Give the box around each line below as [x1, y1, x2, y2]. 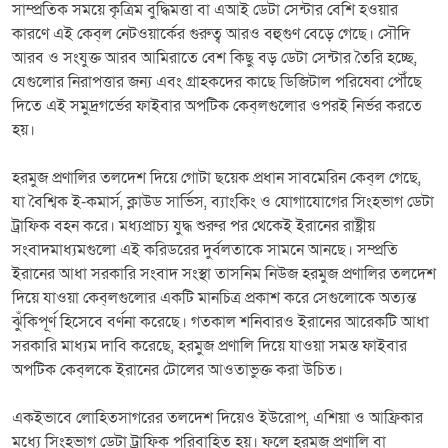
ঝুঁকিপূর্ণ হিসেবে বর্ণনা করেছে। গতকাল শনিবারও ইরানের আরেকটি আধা [12, 310, 429, 333]
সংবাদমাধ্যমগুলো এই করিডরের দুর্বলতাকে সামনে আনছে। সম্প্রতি [12, 238, 398, 261]
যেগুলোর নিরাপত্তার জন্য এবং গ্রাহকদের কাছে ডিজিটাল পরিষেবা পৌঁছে [12, 70, 422, 93]
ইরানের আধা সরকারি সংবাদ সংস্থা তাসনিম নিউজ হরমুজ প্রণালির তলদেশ [12, 262, 436, 285]
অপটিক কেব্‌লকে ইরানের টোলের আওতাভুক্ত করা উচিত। [12, 358, 343, 381]
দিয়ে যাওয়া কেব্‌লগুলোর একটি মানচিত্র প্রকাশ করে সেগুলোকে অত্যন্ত [12, 286, 416, 309]
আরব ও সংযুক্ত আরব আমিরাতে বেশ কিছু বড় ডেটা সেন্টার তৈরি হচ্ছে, [12, 46, 417, 69]
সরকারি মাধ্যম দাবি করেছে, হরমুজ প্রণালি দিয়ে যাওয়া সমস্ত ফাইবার [12, 334, 407, 357]
